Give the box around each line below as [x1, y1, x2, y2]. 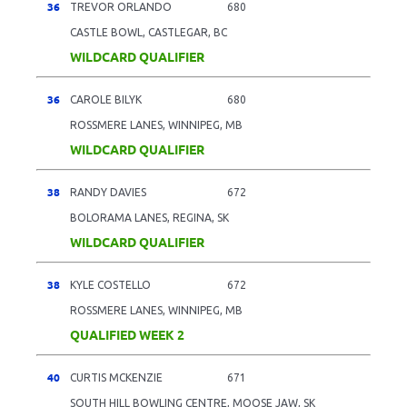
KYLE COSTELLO [70, 278, 151, 291]
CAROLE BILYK [70, 93, 142, 105]
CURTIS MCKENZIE [70, 371, 163, 383]
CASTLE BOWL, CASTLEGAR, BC [70, 25, 227, 38]
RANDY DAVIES [70, 185, 146, 198]
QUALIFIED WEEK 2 [70, 325, 184, 342]
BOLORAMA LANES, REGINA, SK [70, 211, 229, 223]
